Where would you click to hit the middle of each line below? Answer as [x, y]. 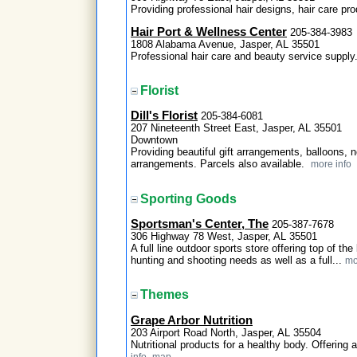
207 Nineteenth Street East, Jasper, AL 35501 [236, 128]
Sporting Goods [188, 198]
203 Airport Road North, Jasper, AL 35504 [226, 332]
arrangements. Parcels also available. [221, 164]
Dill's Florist [164, 116]
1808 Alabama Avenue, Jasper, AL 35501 [225, 44]
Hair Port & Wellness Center [209, 31]
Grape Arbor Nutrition [192, 320]
